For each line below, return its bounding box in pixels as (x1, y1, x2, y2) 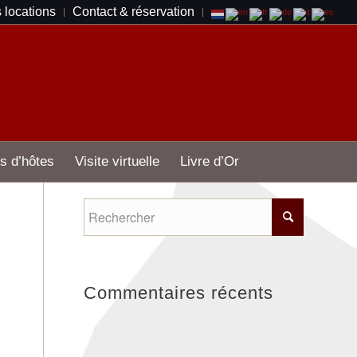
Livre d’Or (179, 154, 239, 169)
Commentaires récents (84, 283, 274, 303)
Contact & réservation (73, 5, 195, 18)
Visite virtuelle (74, 154, 159, 169)
